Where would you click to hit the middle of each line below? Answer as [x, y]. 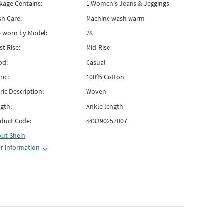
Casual [96, 62]
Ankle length [104, 106]
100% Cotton [105, 77]
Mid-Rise [98, 47]
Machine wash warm [115, 18]
